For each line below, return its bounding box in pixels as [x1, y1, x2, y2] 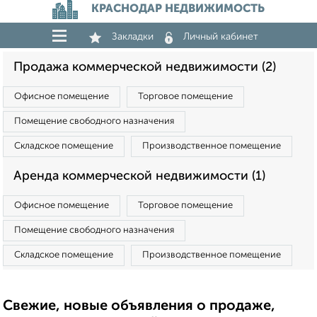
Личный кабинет [183, 32, 258, 42]
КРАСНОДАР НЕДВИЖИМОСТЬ [91, 4, 265, 15]
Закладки [112, 32, 154, 42]
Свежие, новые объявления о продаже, [3, 299, 275, 313]
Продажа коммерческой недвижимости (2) [13, 61, 276, 74]
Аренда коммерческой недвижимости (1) [13, 170, 265, 183]
